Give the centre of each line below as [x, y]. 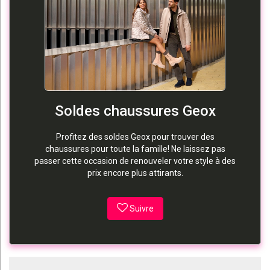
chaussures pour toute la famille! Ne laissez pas [135, 149]
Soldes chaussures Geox [135, 111]
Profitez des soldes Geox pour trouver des [135, 137]
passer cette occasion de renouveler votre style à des [135, 161]
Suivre [141, 208]
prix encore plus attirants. [135, 173]
